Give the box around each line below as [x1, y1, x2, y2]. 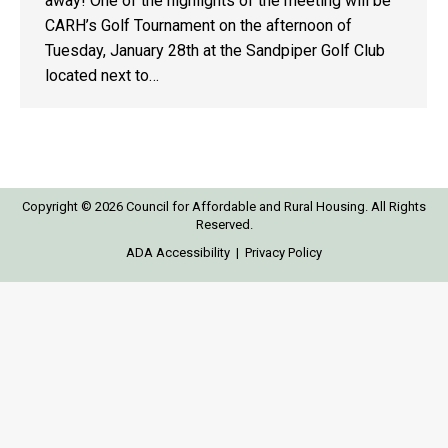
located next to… [45, 66, 159, 85]
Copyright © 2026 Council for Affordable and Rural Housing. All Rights [22, 199, 426, 214]
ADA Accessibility [126, 245, 230, 260]
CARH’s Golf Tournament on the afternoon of [45, 16, 352, 35]
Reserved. [195, 217, 253, 232]
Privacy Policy [245, 245, 322, 260]
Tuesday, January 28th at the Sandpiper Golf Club [45, 41, 385, 60]
